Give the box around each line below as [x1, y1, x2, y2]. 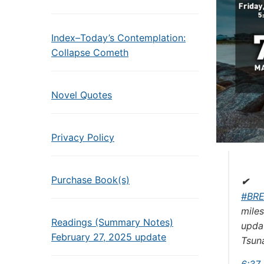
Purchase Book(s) [51, 174, 130, 186]
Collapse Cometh [51, 47, 128, 58]
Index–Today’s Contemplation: [51, 32, 186, 44]
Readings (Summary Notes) [51, 216, 173, 228]
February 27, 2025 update [51, 231, 166, 243]
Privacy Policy [51, 131, 114, 143]
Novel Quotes [51, 89, 112, 101]
